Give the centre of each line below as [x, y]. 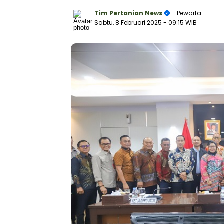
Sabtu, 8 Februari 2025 [129, 23]
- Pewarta [186, 13]
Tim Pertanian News [128, 13]
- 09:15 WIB [180, 23]
